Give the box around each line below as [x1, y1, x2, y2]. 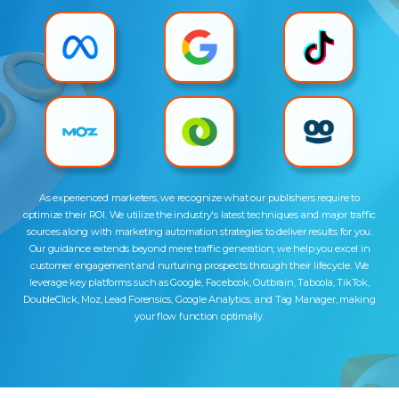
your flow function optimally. [134, 310, 265, 323]
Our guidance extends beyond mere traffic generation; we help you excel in [28, 242, 370, 256]
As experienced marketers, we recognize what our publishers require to [39, 191, 360, 205]
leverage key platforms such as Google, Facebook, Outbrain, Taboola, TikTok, [29, 276, 370, 289]
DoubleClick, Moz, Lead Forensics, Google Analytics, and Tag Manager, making [23, 293, 376, 306]
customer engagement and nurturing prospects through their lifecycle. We [29, 259, 370, 273]
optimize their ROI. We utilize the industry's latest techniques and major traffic [22, 208, 377, 222]
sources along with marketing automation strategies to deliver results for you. [27, 225, 372, 239]
